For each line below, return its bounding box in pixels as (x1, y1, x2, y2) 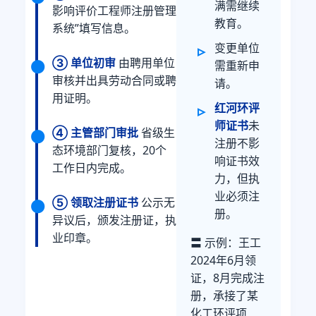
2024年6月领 (190, 252, 256, 268)
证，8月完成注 (190, 269, 265, 286)
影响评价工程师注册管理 (52, 3, 176, 19)
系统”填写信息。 (52, 20, 135, 37)
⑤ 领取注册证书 (52, 195, 138, 211)
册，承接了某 (190, 287, 258, 303)
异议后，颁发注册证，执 (52, 212, 176, 229)
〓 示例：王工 (190, 234, 261, 250)
